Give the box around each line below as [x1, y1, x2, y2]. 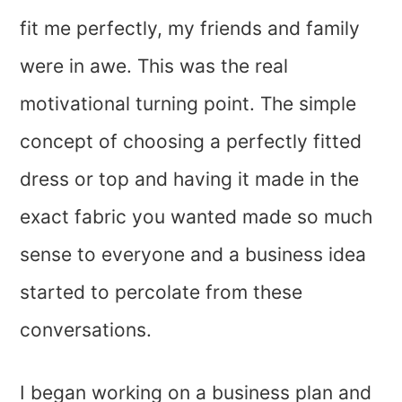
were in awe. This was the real [20, 55, 289, 78]
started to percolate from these [20, 281, 303, 304]
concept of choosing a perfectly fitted [20, 130, 363, 153]
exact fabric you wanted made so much [20, 205, 373, 229]
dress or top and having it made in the [20, 168, 360, 191]
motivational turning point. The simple [20, 92, 357, 116]
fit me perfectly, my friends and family [20, 17, 361, 40]
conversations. [20, 319, 153, 342]
